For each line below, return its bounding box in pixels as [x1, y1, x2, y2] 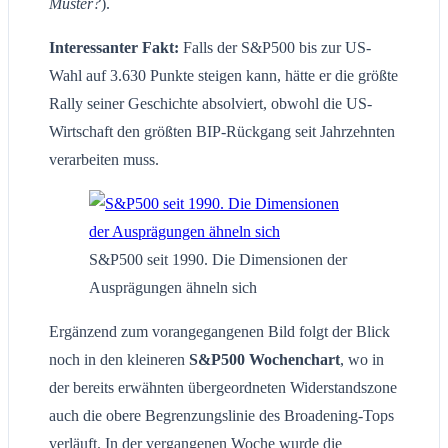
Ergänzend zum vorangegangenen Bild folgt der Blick [49, 323, 390, 341]
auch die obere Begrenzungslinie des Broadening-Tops [49, 407, 394, 425]
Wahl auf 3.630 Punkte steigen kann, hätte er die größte [49, 67, 398, 85]
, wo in [340, 351, 384, 369]
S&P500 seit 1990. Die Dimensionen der [89, 251, 347, 269]
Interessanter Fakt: [49, 39, 179, 57]
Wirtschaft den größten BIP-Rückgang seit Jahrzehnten [49, 123, 395, 141]
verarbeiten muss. [49, 151, 159, 169]
